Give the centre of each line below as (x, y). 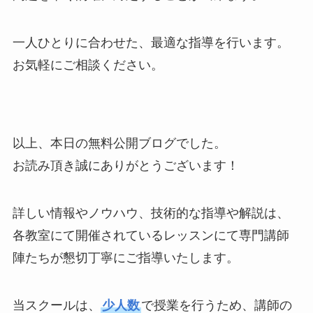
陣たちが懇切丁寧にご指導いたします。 (125, 258)
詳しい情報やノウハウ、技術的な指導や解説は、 (151, 213)
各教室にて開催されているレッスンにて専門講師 (151, 235)
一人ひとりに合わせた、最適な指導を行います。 (151, 42)
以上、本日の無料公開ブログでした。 (119, 144)
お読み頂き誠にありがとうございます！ (125, 166)
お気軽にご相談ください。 (88, 65)
